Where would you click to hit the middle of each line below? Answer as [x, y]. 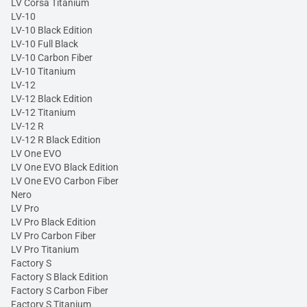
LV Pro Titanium [45, 250]
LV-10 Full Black [45, 44]
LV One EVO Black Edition [65, 168]
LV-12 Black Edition [52, 99]
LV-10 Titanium [43, 72]
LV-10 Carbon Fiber [52, 58]
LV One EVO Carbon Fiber [65, 181]
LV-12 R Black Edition [56, 140]
